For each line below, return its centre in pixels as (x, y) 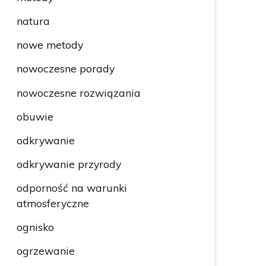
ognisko (35, 227)
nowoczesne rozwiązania (78, 92)
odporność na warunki (72, 187)
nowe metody (50, 45)
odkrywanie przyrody (69, 164)
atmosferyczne (53, 203)
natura (33, 21)
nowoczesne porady (65, 69)
